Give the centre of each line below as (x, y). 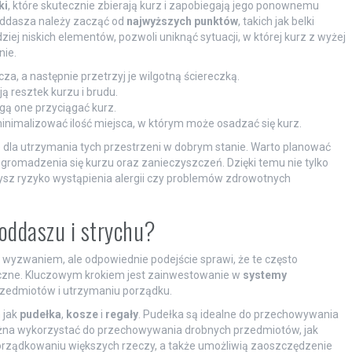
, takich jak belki (276, 21)
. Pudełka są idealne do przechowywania (238, 314)
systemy (264, 275)
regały (121, 314)
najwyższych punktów (182, 21)
